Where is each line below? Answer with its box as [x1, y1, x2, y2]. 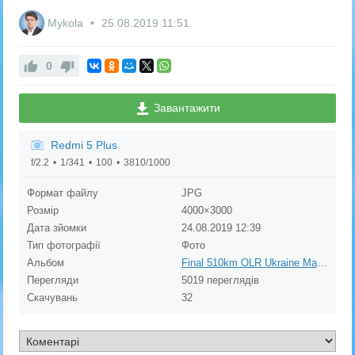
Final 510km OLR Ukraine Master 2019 [317, 257, 327, 269]
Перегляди [27, 274, 79, 287]
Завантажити [151, 101, 220, 114]
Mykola [48, 17, 87, 30]
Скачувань [27, 292, 78, 304]
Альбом [27, 257, 65, 269]
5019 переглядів [181, 274, 259, 287]
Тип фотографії [27, 239, 101, 252]
